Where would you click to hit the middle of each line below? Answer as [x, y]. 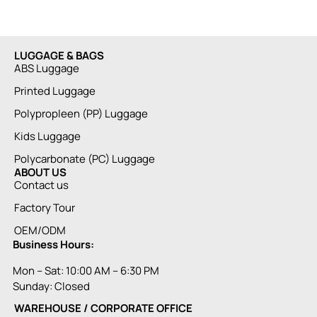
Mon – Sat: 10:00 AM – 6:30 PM [86, 270]
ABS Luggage [47, 69]
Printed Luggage [55, 91]
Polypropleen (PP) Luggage [81, 114]
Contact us [41, 185]
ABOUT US [40, 173]
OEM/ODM [40, 231]
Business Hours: [53, 245]
